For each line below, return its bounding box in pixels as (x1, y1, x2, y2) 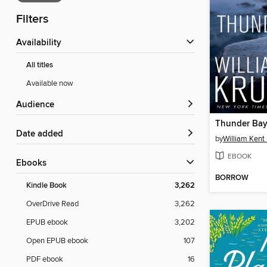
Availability (22, 38, 61, 49)
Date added (23, 129, 63, 140)
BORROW (215, 173, 249, 184)
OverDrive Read (26, 199, 79, 209)
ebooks (21, 158, 46, 169)
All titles (26, 60, 53, 71)
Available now (26, 79, 73, 89)
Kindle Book (26, 181, 67, 191)
